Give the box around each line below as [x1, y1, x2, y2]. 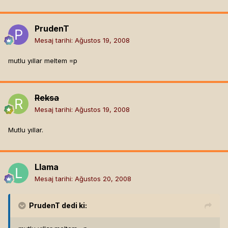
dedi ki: [60, 201, 87, 210]
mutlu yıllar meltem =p [8, 56, 77, 65]
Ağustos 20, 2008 [75, 175, 131, 183]
